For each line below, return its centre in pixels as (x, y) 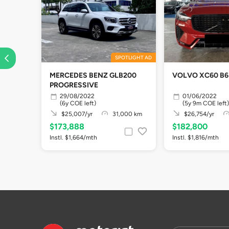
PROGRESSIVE (74, 85)
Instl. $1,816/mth (196, 137)
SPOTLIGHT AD (133, 58)
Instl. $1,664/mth (73, 137)
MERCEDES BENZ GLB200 (93, 75)
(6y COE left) (78, 103)
